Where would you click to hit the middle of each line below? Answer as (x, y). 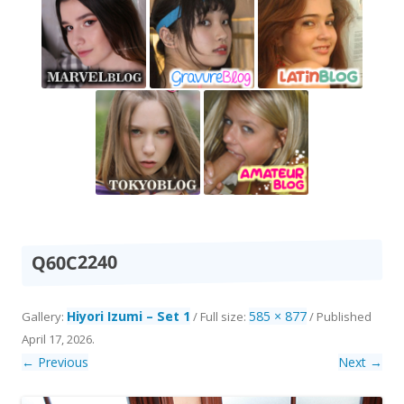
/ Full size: (220, 316)
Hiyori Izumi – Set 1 (129, 316)
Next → (360, 362)
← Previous (55, 362)
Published (344, 316)
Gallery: (44, 316)
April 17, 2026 (57, 339)
